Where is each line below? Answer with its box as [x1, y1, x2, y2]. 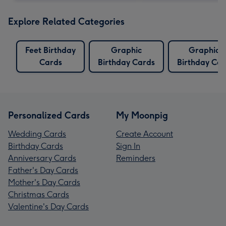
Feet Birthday [25, 45, 76, 55]
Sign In [116, 141, 140, 151]
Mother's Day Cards [8, 177, 80, 187]
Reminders [116, 153, 155, 163]
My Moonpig [116, 109, 168, 121]
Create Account [116, 129, 173, 139]
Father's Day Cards [8, 165, 78, 175]
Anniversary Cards [8, 153, 76, 163]
